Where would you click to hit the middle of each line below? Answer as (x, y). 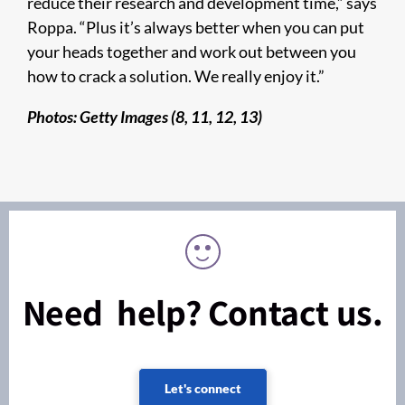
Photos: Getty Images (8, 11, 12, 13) (145, 116)
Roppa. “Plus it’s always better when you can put (196, 27)
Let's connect (202, 388)
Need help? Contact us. (202, 311)
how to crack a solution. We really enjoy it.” (176, 75)
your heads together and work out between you (192, 51)
